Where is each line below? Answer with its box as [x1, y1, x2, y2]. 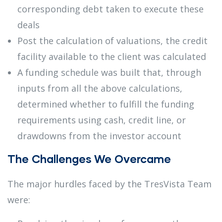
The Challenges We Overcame [7, 152, 171, 166]
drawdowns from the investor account [17, 129, 181, 142]
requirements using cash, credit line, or [17, 113, 186, 126]
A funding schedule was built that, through [17, 66, 201, 78]
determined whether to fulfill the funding [17, 98, 194, 110]
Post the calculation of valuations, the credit [17, 34, 208, 47]
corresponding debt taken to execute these [17, 2, 204, 15]
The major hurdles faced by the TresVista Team [7, 177, 212, 190]
